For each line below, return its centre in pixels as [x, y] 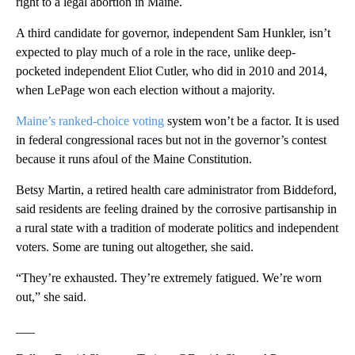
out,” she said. [51, 296]
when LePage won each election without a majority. [145, 90]
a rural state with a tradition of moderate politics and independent [177, 227]
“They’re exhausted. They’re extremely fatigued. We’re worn [169, 277]
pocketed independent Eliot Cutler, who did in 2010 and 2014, [172, 71]
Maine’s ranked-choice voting [90, 120]
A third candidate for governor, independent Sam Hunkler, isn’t [173, 32]
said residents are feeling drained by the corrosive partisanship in [176, 208]
